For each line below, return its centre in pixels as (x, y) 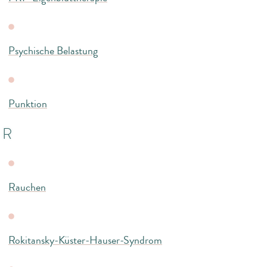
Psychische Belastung (53, 50)
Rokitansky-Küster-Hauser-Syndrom (85, 240)
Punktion (28, 103)
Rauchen (27, 187)
